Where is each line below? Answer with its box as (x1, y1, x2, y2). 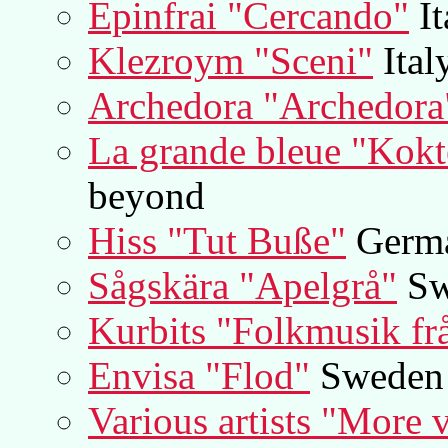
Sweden (310, 353, 444, 397)
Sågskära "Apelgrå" (88, 263, 397, 307)
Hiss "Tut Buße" (88, 218, 346, 262)
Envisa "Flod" (88, 353, 310, 397)
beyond (88, 173, 205, 217)
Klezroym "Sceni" (88, 38, 373, 82)
